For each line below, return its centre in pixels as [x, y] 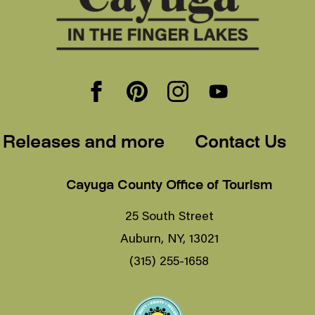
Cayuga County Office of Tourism [169, 186]
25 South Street [169, 215]
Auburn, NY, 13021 [169, 237]
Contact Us [240, 143]
